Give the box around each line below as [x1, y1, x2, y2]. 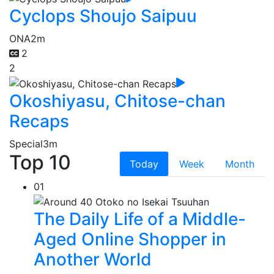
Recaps [9, 110, 69, 131]
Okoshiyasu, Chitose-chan [9, 90, 226, 111]
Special [9, 137, 43, 150]
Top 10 [9, 150, 71, 174]
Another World [34, 249, 152, 270]
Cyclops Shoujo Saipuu [9, 5, 197, 26]
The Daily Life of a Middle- [34, 209, 246, 230]
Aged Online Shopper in [34, 229, 226, 250]
